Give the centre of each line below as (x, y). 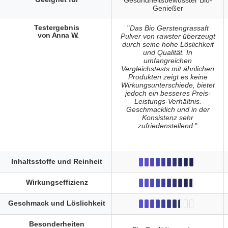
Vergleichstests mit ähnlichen (168, 69)
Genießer (168, 8)
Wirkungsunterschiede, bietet (168, 85)
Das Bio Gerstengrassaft (169, 28)
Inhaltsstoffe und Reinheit (57, 161)
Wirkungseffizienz (57, 182)
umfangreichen (168, 61)
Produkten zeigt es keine (168, 77)
